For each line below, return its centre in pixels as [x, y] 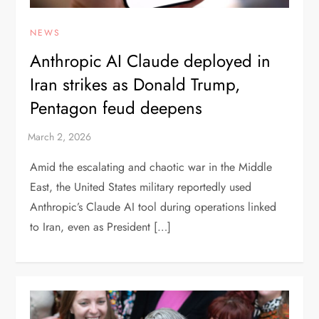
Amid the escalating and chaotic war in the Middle [151, 167]
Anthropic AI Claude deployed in [151, 61]
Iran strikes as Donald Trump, [135, 85]
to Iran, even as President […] [101, 227]
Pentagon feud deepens [116, 108]
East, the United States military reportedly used [141, 187]
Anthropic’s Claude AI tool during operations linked [153, 207]
